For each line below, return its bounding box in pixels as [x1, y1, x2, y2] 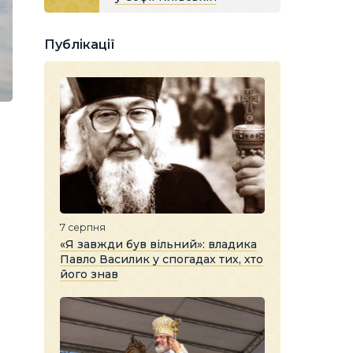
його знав [60, 266, 118, 281]
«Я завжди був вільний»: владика [60, 236, 257, 251]
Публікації [44, 37, 115, 52]
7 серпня [60, 221, 106, 233]
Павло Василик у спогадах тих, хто [60, 251, 263, 266]
